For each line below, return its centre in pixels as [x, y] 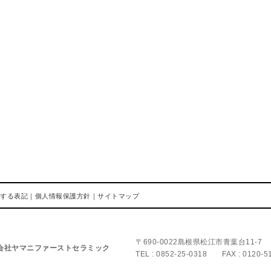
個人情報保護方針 [63, 196]
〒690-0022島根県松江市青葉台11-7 [199, 242]
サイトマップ [118, 196]
